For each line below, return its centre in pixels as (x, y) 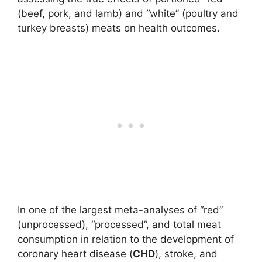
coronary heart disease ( (75, 254)
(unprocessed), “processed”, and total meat (119, 224)
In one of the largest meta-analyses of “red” (120, 210)
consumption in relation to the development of (126, 239)
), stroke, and (186, 254)
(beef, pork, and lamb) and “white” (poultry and (128, 14)
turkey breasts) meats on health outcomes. (119, 28)
